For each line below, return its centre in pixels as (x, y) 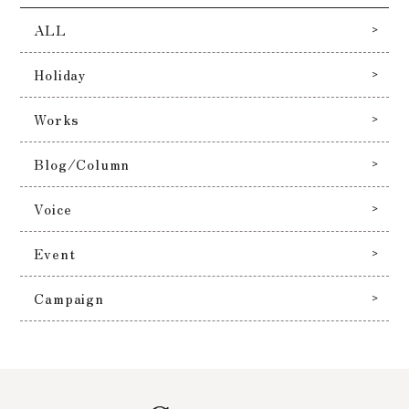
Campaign (69, 298)
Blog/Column (82, 164)
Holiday (60, 74)
